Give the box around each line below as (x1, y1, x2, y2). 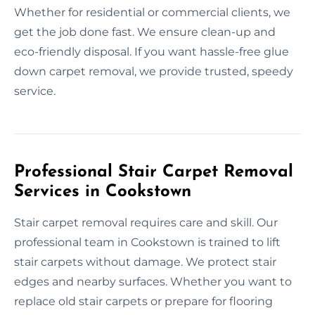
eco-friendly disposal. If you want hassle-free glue (14, 44, 289, 58)
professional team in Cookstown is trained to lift (14, 235, 281, 249)
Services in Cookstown (14, 183, 191, 200)
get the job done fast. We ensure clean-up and (14, 25, 276, 39)
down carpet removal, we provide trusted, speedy (14, 64, 293, 78)
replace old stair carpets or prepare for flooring (14, 294, 273, 308)
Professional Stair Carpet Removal (14, 163, 293, 181)
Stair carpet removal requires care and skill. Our (14, 215, 278, 229)
